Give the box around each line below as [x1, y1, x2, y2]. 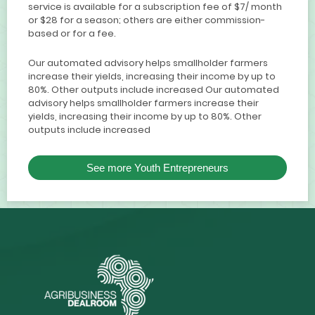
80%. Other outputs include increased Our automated [28, 82, 279, 96]
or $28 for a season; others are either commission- [28, 13, 265, 27]
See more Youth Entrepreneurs [86, 162, 229, 174]
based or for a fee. [28, 26, 116, 40]
